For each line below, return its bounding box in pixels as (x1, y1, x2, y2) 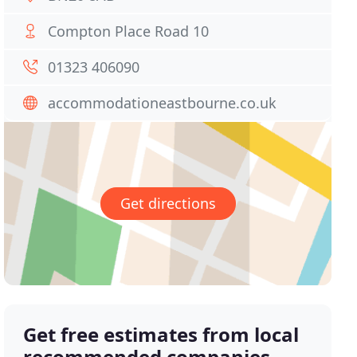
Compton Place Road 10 (48, 22, 210, 41)
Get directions (120, 194, 216, 214)
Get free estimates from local (23, 321, 300, 348)
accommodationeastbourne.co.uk (48, 93, 277, 112)
